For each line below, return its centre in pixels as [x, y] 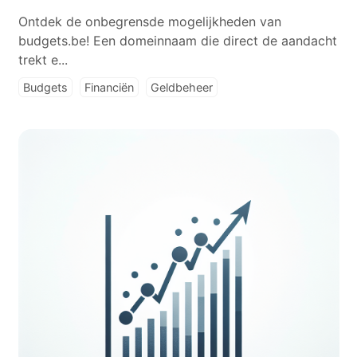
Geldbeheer [181, 87]
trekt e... [43, 60]
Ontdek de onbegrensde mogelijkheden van [149, 22]
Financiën [109, 87]
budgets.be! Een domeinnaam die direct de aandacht [177, 41]
